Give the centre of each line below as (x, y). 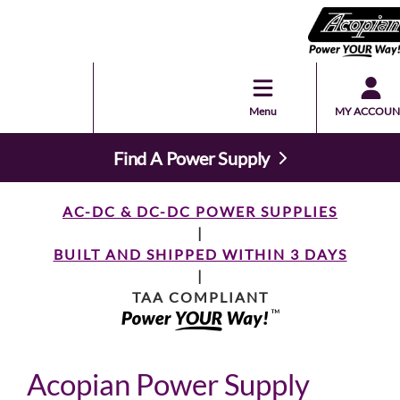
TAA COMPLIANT (200, 297)
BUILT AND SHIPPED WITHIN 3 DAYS (200, 254)
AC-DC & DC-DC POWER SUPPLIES (200, 211)
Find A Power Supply (192, 158)
